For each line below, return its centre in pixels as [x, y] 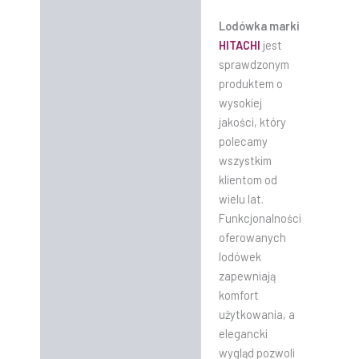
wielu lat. [241, 198]
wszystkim [245, 160]
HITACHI [239, 44]
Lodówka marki [259, 25]
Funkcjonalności [260, 218]
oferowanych [252, 237]
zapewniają [247, 275]
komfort [238, 294]
